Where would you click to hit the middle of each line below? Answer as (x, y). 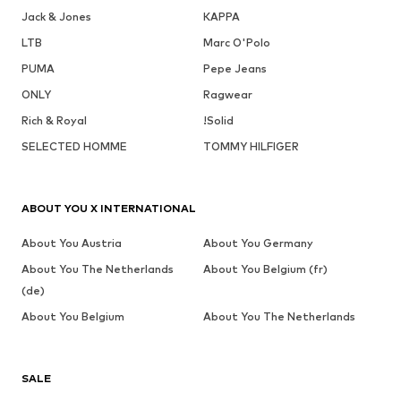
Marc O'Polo (236, 43)
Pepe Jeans (235, 69)
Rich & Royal (54, 121)
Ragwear (227, 95)
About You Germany (258, 243)
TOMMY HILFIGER (251, 147)
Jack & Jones (56, 17)
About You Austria (72, 243)
